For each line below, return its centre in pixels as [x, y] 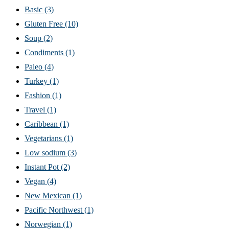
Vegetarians [44, 138]
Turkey [37, 81]
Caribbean [42, 124]
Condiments [45, 52]
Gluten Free [45, 24]
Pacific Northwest [54, 210]
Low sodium [46, 152]
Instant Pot [43, 167]
